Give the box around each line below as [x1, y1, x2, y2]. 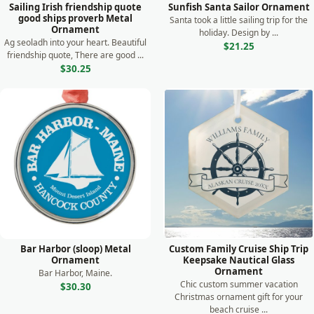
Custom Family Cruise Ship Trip [169, 243, 308, 255]
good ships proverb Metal [18, 12, 132, 25]
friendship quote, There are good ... [7, 49, 144, 61]
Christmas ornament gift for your [175, 291, 303, 303]
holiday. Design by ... [199, 27, 278, 39]
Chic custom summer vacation [179, 278, 298, 290]
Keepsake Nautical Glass [183, 254, 294, 266]
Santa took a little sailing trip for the [170, 14, 308, 26]
